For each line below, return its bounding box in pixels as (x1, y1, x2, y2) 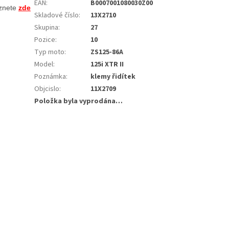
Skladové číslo (34, 10, 79, 21)
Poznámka (34, 72, 66, 82)
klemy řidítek (90, 72, 136, 82)
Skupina (34, 22, 59, 33)
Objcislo (34, 84, 60, 95)
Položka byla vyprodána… (34, 96, 123, 107)
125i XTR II (90, 59, 124, 70)
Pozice (34, 35, 56, 45)
